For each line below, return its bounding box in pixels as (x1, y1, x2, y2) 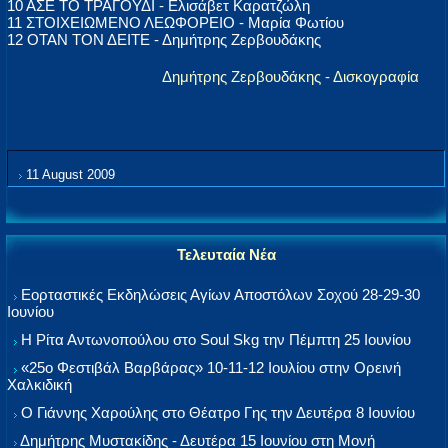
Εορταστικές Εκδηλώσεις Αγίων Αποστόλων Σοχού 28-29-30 (21, 286, 420, 303)
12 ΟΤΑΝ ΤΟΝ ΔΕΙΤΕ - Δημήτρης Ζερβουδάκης (7, 31, 321, 49)
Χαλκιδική (7, 376, 72, 393)
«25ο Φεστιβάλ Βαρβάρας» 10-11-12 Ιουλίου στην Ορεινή (21, 359, 401, 376)
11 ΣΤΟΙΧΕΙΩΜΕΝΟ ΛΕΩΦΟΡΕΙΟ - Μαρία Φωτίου (7, 14, 344, 32)
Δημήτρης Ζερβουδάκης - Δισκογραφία (162, 68, 419, 86)
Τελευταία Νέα (176, 246, 276, 263)
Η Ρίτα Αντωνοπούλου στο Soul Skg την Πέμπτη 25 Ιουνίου (21, 331, 411, 348)
